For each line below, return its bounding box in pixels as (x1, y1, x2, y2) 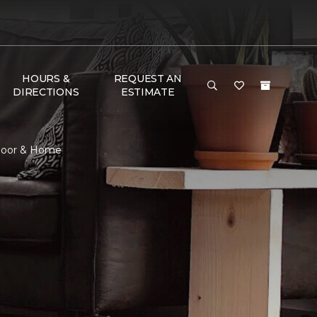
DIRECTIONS (13, 86, 79, 98)
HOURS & (22, 72, 70, 85)
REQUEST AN (113, 72, 182, 85)
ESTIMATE (120, 86, 175, 98)
